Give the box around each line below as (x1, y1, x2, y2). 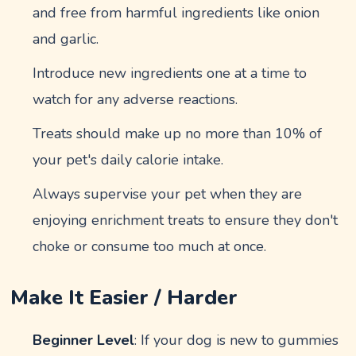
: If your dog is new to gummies (134, 331, 339, 350)
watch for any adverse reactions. (33, 90, 238, 109)
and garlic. (33, 29, 99, 48)
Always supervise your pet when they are (33, 184, 303, 203)
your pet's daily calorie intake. (33, 150, 224, 169)
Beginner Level (33, 331, 135, 350)
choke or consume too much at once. (33, 237, 267, 256)
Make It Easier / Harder (10, 284, 238, 311)
